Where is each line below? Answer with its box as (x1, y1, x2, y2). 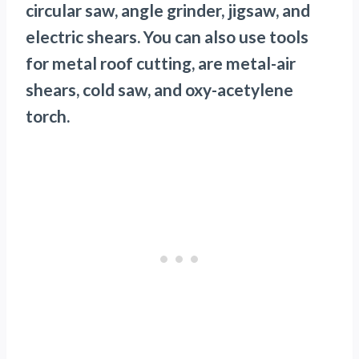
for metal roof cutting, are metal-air (26, 53, 296, 74)
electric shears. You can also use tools (26, 26, 309, 47)
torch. (26, 106, 70, 127)
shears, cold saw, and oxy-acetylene (26, 79, 293, 100)
